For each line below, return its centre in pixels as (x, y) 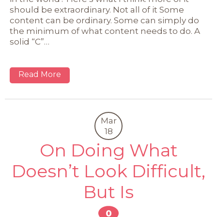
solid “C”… (30, 42)
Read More (40, 75)
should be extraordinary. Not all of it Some (97, 10)
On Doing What (108, 150)
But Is (108, 192)
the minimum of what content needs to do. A (105, 31)
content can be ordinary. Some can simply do (104, 21)
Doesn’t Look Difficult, (108, 171)
